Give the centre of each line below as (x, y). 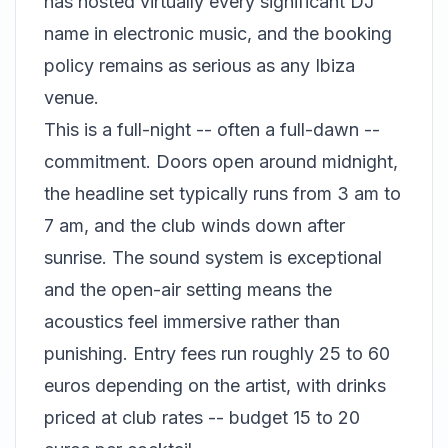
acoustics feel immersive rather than (192, 322)
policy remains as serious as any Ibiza (199, 66)
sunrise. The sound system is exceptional (213, 258)
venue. (71, 98)
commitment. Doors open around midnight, (221, 162)
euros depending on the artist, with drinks (215, 386)
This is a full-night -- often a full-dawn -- (212, 130)
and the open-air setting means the (188, 290)
